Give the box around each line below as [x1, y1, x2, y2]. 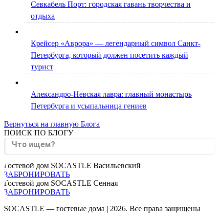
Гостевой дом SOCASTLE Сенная [4, 178, 118, 187]
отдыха [31, 11, 55, 20]
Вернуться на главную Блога [4, 119, 100, 128]
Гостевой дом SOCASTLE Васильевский [4, 161, 141, 170]
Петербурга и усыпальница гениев [31, 101, 147, 110]
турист [31, 62, 53, 71]
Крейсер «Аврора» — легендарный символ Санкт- [31, 39, 200, 47]
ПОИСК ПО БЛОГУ [4, 128, 73, 137]
